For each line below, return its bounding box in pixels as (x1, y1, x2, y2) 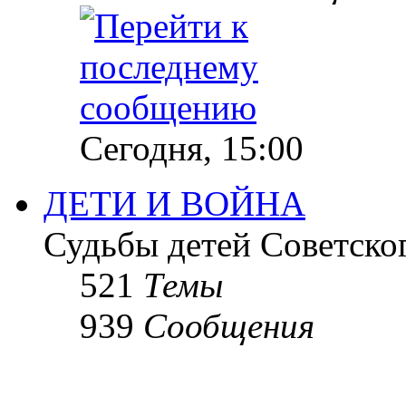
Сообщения (143, 306, 314, 345)
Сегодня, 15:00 (80, 129, 304, 168)
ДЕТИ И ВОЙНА (43, 184, 305, 223)
